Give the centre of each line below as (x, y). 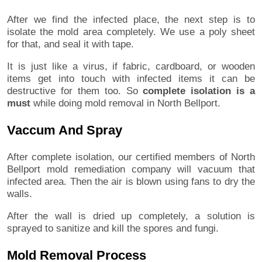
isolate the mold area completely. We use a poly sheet (131, 32)
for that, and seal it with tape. (70, 44)
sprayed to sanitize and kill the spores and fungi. (113, 228)
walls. (20, 194)
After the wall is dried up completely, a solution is (131, 216)
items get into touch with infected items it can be (131, 78)
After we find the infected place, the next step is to (131, 19)
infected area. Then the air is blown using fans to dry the (131, 181)
